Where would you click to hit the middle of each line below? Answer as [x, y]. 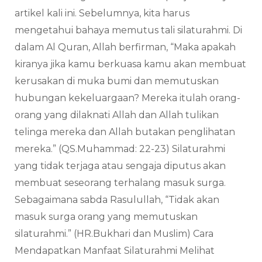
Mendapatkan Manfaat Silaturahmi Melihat [115, 250]
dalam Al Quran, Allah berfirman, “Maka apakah [125, 47]
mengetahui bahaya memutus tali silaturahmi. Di [128, 30]
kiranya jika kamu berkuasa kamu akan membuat [130, 64]
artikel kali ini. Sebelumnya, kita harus [102, 13]
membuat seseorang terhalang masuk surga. [120, 182]
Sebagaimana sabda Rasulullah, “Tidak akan [117, 199]
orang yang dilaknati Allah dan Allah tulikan [117, 115]
